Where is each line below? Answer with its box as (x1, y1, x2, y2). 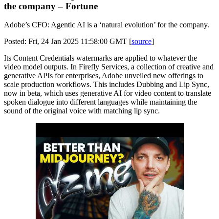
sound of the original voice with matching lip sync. (4, 107, 160, 115)
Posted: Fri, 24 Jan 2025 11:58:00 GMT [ (4, 37, 131, 46)
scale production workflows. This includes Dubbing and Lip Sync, (4, 80, 209, 89)
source (131, 37, 152, 46)
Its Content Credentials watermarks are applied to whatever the (4, 54, 197, 63)
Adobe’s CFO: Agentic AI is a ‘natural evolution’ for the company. (4, 21, 209, 29)
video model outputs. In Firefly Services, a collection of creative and (4, 63, 214, 71)
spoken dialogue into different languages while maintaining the (4, 98, 197, 107)
